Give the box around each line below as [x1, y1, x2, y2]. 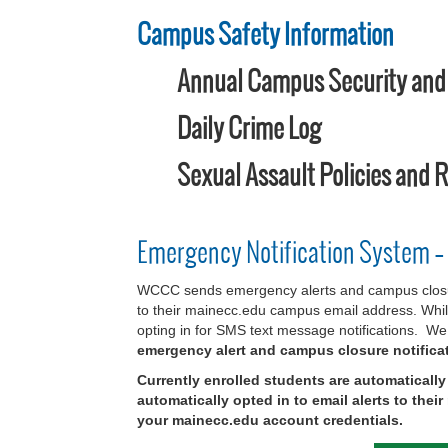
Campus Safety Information [137, 15, 394, 53]
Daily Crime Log [177, 109, 321, 147]
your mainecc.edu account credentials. [137, 412, 403, 429]
